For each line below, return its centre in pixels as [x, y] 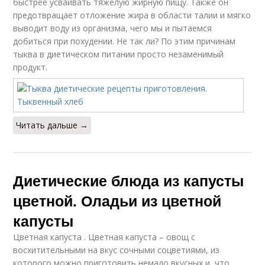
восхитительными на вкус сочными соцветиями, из [117, 250]
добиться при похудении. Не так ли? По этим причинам [125, 41]
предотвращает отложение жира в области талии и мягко [132, 15]
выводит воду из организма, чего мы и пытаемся [113, 28]
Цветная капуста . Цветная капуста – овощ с [104, 237]
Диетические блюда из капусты [129, 180]
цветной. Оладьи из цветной [117, 200]
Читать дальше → [52, 125]
